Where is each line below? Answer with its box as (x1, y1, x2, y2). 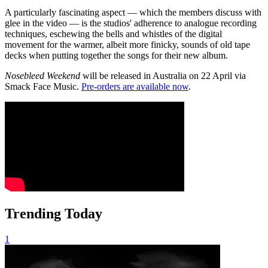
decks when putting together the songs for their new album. (5, 50, 228, 60)
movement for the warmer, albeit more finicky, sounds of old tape (5, 39, 250, 50)
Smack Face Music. (5, 81, 81, 92)
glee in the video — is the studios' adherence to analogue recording (5, 17, 257, 28)
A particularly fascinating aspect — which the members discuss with (5, 7, 261, 17)
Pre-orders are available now (81, 81, 188, 92)
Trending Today (5, 205, 102, 221)
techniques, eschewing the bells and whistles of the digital (5, 28, 222, 39)
